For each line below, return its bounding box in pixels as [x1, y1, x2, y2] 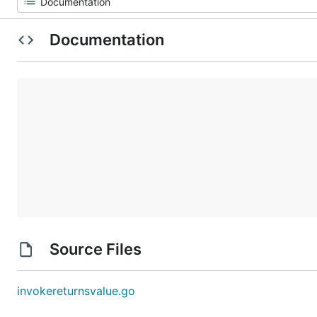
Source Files [45, 240, 145, 258]
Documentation [45, 30, 168, 49]
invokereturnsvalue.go [17, 284, 135, 298]
